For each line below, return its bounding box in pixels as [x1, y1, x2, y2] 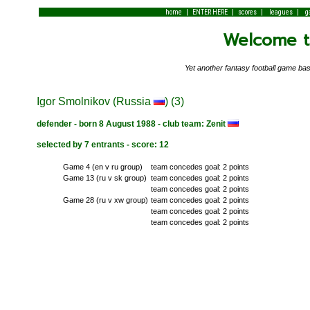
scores [237, 8, 257, 16]
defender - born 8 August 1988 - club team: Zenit [37, 119, 228, 129]
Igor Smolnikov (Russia [37, 95, 154, 107]
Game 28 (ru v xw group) [62, 195, 148, 204]
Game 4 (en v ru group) [62, 162, 143, 171]
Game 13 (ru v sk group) [62, 173, 147, 182]
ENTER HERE [192, 8, 228, 16]
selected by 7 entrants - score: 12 [37, 139, 170, 149]
